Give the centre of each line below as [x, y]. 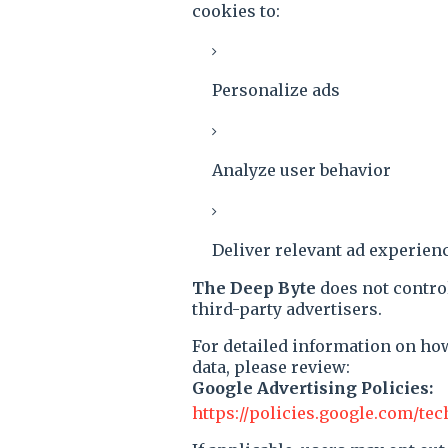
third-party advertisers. [287, 309]
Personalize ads [276, 90]
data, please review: [271, 367]
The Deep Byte [254, 288]
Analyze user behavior [301, 170]
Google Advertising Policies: [312, 388]
